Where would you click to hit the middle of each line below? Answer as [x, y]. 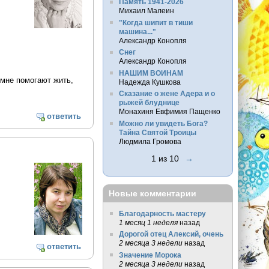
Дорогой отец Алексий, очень [171, 234]
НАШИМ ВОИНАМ [151, 73]
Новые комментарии [153, 194]
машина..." [137, 31]
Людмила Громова [150, 141]
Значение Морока [150, 255]
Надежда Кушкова [150, 82]
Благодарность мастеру [162, 213]
